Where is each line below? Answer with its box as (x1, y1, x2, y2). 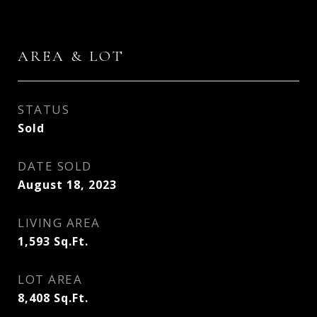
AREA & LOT (18, 47, 125, 65)
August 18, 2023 (18, 177, 117, 192)
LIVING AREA (18, 214, 100, 231)
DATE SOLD (18, 158, 92, 174)
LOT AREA (18, 271, 82, 287)
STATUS (18, 101, 69, 117)
